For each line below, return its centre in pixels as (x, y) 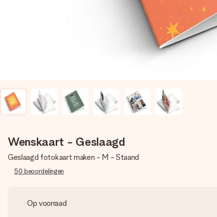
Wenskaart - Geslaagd (66, 142)
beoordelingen (44, 171)
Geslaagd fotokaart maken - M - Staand (74, 157)
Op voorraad (47, 203)
